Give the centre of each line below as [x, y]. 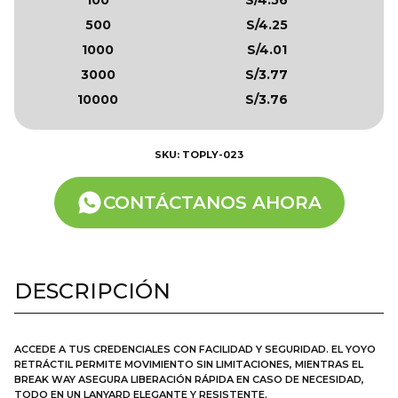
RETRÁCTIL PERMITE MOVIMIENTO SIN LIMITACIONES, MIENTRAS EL [189, 364]
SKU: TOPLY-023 [199, 154]
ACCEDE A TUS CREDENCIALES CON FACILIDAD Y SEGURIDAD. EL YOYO [195, 349]
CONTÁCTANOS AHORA [212, 202]
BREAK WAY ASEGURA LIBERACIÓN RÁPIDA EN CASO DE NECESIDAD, [189, 379]
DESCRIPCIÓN [92, 291]
